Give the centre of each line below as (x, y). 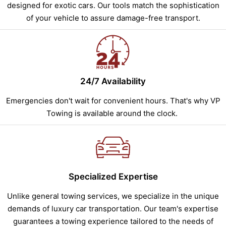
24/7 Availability (113, 81)
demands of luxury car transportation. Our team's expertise (113, 209)
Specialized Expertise (113, 177)
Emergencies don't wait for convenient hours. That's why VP (113, 101)
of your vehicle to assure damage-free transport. (113, 18)
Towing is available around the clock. (113, 114)
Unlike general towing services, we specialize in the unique (113, 196)
